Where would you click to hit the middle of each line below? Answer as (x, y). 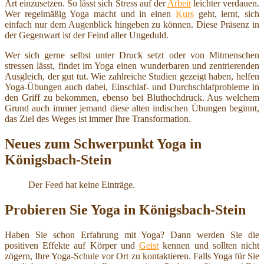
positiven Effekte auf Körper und (72, 245)
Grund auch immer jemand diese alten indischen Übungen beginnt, (132, 108)
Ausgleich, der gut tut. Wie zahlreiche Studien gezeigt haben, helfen (132, 76)
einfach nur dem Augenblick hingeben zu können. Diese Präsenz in (132, 24)
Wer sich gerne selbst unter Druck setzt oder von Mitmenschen (132, 55)
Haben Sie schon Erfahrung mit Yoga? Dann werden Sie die (132, 235)
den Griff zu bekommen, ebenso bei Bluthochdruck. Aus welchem (132, 97)
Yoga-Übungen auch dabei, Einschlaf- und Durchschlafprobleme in (132, 87)
